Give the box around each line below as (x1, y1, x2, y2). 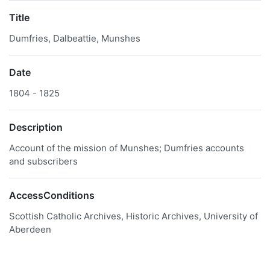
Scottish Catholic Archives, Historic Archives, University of (9, 210, 258, 222)
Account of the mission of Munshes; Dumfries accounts (9, 142, 244, 154)
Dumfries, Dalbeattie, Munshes (9, 33, 140, 44)
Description (9, 121, 63, 133)
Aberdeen (9, 224, 51, 235)
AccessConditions (9, 189, 95, 201)
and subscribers (9, 155, 78, 167)
